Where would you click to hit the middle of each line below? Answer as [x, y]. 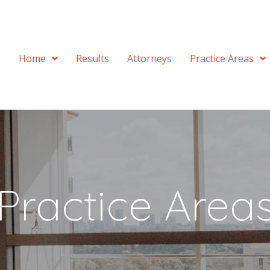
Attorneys [149, 58]
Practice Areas [222, 58]
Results [93, 58]
